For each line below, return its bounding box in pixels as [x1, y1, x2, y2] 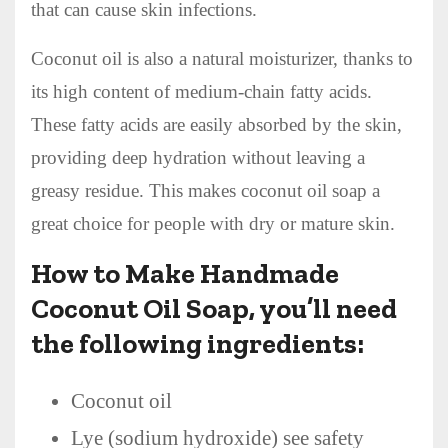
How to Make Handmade [31, 256, 339, 290]
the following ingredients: [31, 326, 364, 360]
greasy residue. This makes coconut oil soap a [31, 179, 380, 201]
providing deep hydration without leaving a [31, 146, 365, 168]
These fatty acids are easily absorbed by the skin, [31, 113, 402, 135]
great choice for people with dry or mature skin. [31, 212, 395, 234]
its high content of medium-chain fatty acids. [31, 80, 372, 102]
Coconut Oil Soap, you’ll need [31, 291, 397, 325]
